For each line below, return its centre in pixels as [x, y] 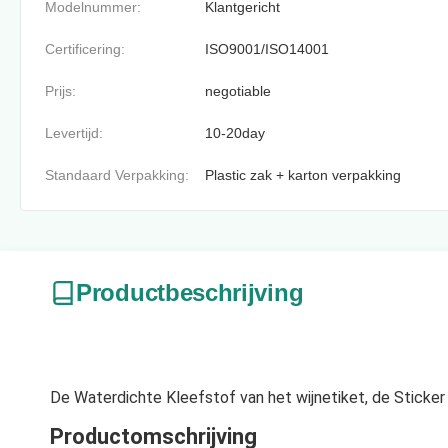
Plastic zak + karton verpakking [303, 175]
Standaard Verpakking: [117, 175]
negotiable [238, 91]
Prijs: [60, 91]
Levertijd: [74, 133]
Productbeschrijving [190, 292]
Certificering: [85, 49]
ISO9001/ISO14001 [267, 49]
